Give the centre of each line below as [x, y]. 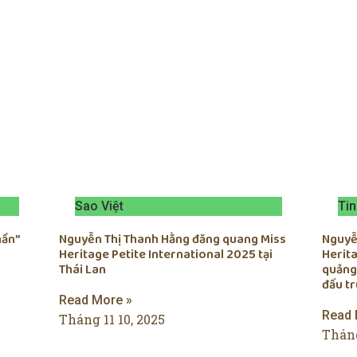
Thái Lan [82, 270]
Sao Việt [99, 206]
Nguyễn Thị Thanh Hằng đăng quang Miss [173, 240]
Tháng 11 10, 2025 [112, 320]
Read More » [96, 300]
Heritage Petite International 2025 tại [166, 255]
